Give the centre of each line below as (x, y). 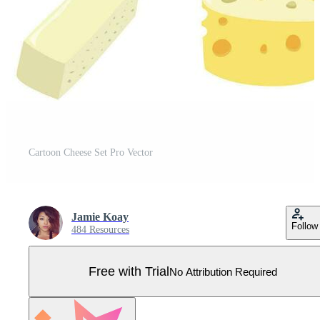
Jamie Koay (100, 217)
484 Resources (100, 230)
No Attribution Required (223, 271)
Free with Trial (129, 271)
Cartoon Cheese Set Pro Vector (91, 153)
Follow (305, 226)
